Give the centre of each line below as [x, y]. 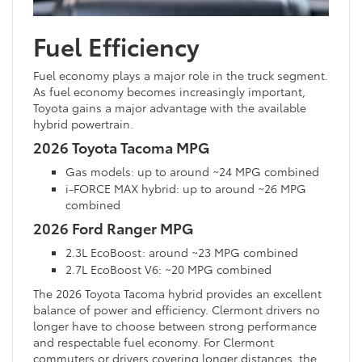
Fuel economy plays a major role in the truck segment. [181, 75]
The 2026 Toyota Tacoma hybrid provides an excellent [177, 293]
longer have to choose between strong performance [175, 325]
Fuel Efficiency [116, 45]
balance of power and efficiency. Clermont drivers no [177, 309]
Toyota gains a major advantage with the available [170, 107]
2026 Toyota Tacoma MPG [121, 147]
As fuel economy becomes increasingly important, [169, 91]
